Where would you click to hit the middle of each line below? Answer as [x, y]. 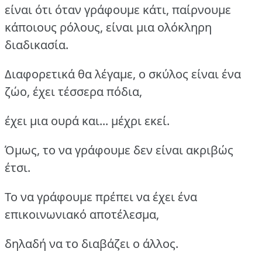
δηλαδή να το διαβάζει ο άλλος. [92, 244]
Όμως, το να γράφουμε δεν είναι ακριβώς [119, 150]
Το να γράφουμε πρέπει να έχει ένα [101, 197]
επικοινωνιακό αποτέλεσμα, [82, 215]
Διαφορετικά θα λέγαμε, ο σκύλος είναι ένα [123, 74]
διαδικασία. [37, 45]
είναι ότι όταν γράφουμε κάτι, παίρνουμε [118, 10]
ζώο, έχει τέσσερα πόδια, [73, 92]
